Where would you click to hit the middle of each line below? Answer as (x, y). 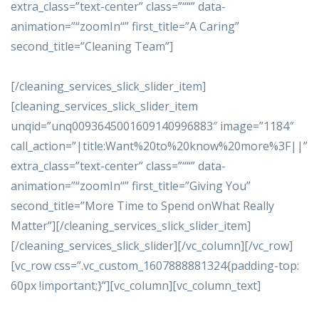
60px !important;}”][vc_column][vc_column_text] (136, 286)
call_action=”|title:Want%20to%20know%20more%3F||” (159, 146)
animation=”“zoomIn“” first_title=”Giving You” (131, 186)
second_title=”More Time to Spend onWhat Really (142, 206)
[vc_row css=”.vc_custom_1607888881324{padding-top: (155, 266)
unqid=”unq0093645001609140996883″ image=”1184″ (152, 126)
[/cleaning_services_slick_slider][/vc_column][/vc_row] (152, 246)
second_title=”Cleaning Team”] (92, 47)
